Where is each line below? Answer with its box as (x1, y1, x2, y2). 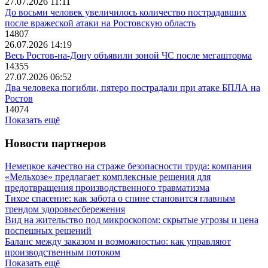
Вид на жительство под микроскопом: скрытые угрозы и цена (5, 215, 258, 226)
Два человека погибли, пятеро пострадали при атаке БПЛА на (5, 82, 260, 93)
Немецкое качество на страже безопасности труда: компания (5, 161, 251, 172)
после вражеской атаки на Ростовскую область (5, 17, 196, 28)
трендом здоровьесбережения (5, 204, 125, 215)
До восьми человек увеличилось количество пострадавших (5, 7, 246, 17)
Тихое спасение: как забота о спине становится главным (5, 193, 235, 204)
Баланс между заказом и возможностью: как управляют (5, 236, 231, 247)
